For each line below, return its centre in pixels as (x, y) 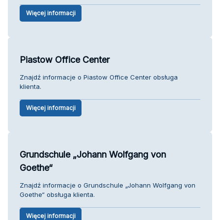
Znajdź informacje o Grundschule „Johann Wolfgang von (108, 185)
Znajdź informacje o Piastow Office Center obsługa (99, 77)
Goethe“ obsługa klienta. (57, 194)
